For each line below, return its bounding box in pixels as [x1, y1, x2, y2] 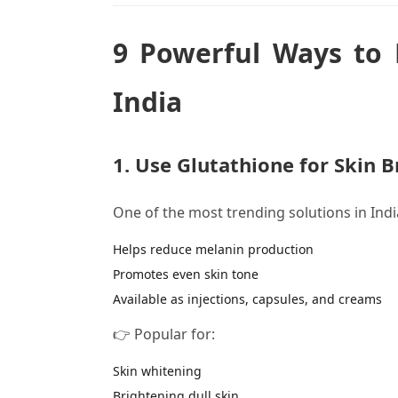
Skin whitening [113, 362, 202, 379]
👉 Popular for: [113, 323, 215, 344]
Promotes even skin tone [113, 266, 259, 283]
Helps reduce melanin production [113, 241, 314, 259]
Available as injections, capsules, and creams [113, 291, 382, 308]
